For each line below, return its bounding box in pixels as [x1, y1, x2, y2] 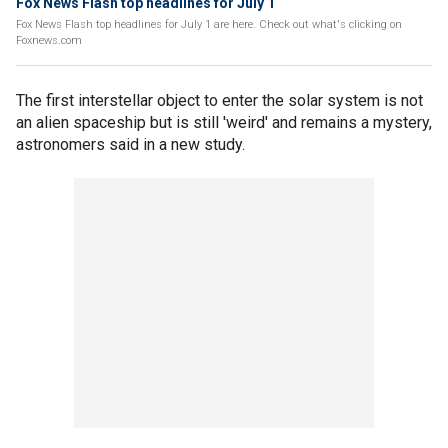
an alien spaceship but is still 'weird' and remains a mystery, [16, 113, 432, 132]
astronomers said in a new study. [16, 135, 245, 154]
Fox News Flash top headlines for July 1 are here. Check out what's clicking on [16, 18, 402, 31]
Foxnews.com [16, 34, 82, 47]
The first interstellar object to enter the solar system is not [16, 91, 423, 110]
